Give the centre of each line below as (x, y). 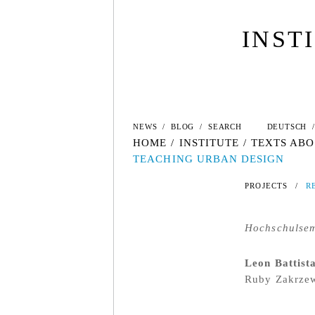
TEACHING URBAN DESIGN (209, 159)
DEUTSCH (287, 127)
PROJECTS (266, 186)
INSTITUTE (209, 143)
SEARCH (225, 127)
